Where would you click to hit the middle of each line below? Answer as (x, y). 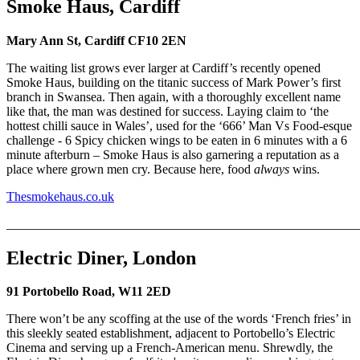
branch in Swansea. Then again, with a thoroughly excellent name (174, 96)
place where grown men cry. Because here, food (130, 169)
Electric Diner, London (101, 258)
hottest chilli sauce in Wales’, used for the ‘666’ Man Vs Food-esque (179, 125)
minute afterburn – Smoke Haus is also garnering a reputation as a (173, 154)
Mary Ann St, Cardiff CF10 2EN (96, 40)
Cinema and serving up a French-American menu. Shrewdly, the (170, 348)
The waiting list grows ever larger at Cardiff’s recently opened (164, 67)
